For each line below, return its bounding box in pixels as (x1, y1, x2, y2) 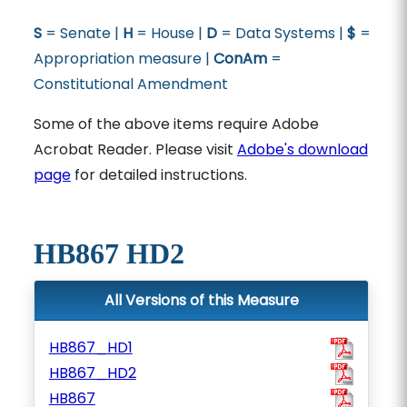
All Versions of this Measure (104, 290, 299, 311)
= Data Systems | (216, 23, 347, 44)
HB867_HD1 (48, 337, 133, 358)
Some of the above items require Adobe (33, 114, 319, 134)
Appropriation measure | (33, 48, 213, 69)
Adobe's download (236, 139, 368, 160)
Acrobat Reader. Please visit (33, 139, 237, 160)
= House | (132, 23, 206, 44)
